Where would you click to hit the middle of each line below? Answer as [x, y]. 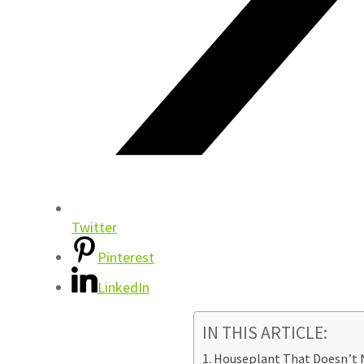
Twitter [94, 227]
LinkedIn [123, 288]
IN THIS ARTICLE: [264, 333]
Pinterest [126, 258]
